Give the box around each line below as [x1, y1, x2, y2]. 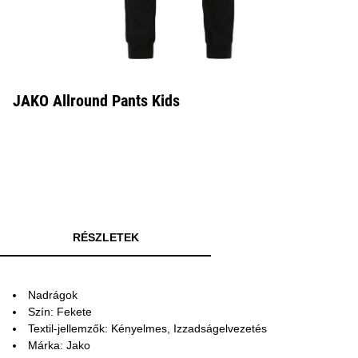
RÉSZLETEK [72, 231, 139, 244]
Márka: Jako [28, 339, 90, 352]
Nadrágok [28, 288, 78, 301]
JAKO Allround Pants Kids [13, 91, 180, 110]
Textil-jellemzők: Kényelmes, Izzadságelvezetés [28, 322, 267, 335]
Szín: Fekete [28, 305, 92, 318]
